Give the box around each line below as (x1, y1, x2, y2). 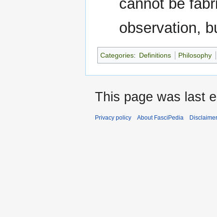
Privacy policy (95, 114, 131, 122)
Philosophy (178, 51, 212, 60)
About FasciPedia (137, 114, 184, 122)
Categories (100, 51, 134, 60)
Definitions (139, 51, 171, 60)
